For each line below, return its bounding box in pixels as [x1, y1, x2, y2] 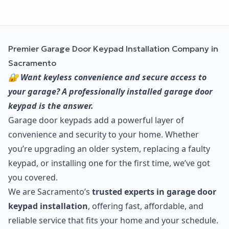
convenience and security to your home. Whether [8, 129, 199, 141]
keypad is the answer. [8, 100, 94, 112]
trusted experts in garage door [92, 186, 216, 198]
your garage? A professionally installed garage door [8, 86, 213, 98]
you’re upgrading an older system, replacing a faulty [8, 143, 210, 155]
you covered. [8, 172, 58, 184]
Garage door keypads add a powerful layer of [8, 114, 184, 126]
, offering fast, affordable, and [88, 200, 203, 212]
